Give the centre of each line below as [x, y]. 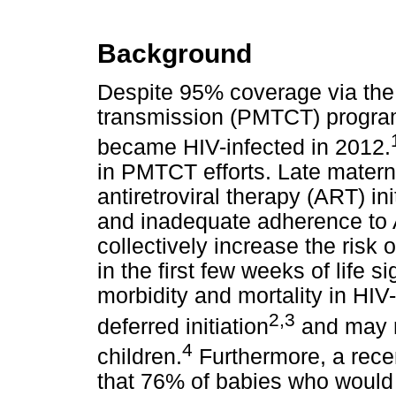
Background [175, 53]
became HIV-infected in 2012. [244, 148]
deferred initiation [183, 326]
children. [140, 356]
